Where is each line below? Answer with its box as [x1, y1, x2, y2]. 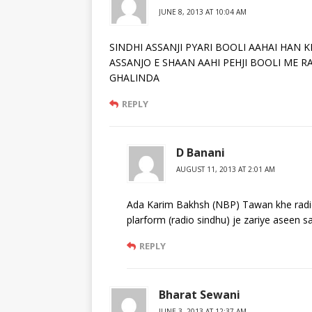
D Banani [176, 145, 225, 161]
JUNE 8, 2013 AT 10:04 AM [159, 7, 247, 17]
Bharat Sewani [159, 287, 240, 303]
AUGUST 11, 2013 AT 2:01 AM [176, 164, 275, 175]
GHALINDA [109, 71, 159, 85]
